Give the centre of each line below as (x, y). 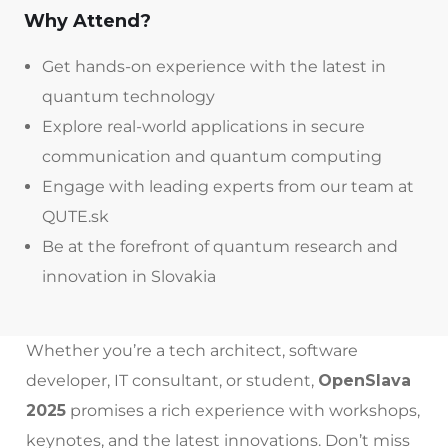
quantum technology (128, 97)
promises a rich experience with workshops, (243, 411)
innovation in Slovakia (129, 277)
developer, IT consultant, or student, (172, 381)
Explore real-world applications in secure (203, 127)
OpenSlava (364, 381)
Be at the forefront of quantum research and (220, 247)
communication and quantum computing (212, 157)
